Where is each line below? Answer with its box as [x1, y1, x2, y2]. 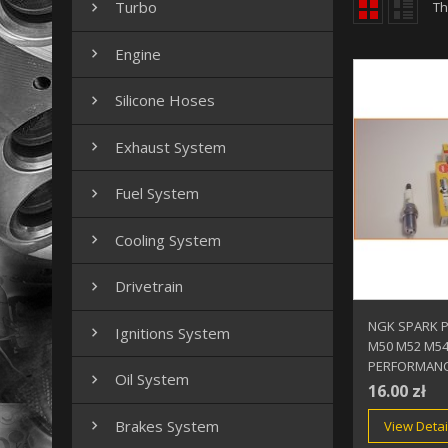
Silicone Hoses [115, 90, 215, 111]
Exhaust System [115, 136, 226, 157]
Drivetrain [115, 276, 183, 297]
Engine [115, 43, 161, 64]
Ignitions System [115, 322, 230, 343]
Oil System [115, 369, 189, 390]
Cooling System [115, 229, 221, 250]
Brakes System [115, 415, 219, 436]
